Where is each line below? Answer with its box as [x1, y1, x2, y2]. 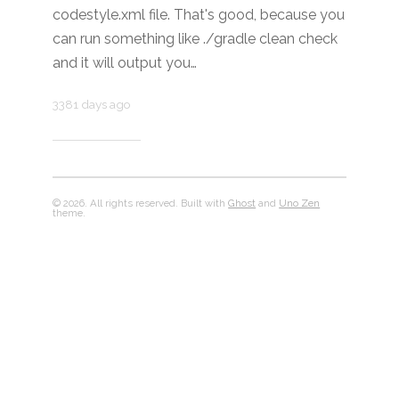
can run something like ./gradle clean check [53, 30, 338, 48]
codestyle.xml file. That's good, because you [53, 6, 346, 24]
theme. [53, 206, 86, 219]
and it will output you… [53, 54, 198, 72]
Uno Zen [279, 196, 321, 209]
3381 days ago [53, 96, 132, 111]
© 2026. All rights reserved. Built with [53, 196, 229, 209]
